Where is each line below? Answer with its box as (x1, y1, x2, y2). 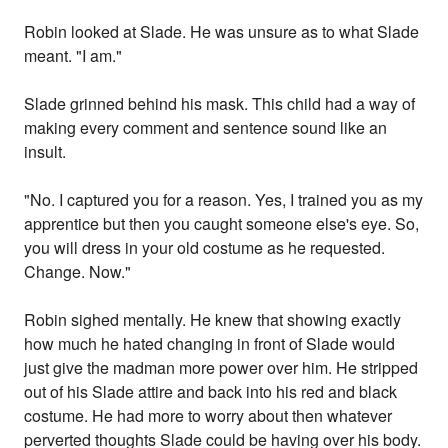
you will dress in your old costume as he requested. (24, 236, 386, 260)
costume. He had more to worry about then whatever (24, 404, 393, 428)
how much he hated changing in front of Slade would (24, 332, 396, 356)
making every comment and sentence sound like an (24, 116, 388, 140)
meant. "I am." (24, 44, 123, 68)
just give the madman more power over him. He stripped (24, 356, 419, 380)
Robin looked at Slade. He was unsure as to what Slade (24, 20, 420, 44)
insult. (24, 140, 67, 164)
